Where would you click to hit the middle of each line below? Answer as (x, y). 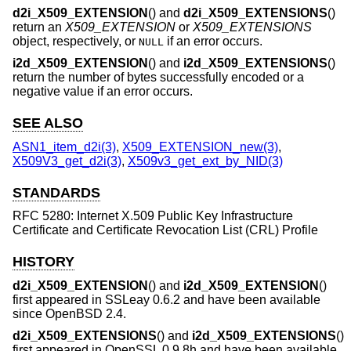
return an (39, 27)
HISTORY (43, 262)
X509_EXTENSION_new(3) (200, 147)
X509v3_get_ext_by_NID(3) (205, 161)
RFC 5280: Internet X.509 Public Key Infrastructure (153, 216)
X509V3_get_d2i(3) (67, 161)
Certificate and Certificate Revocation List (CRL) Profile (165, 230)
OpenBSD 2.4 (84, 313)
